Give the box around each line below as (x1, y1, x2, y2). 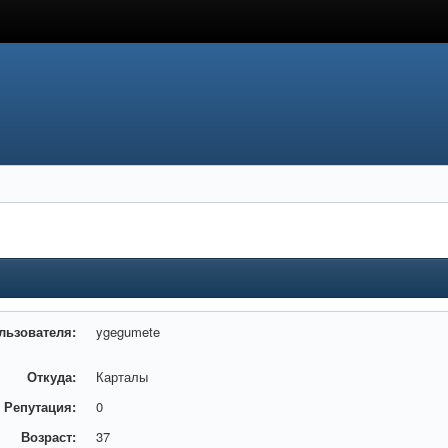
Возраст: (21, 427, 77, 446)
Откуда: (27, 367, 77, 386)
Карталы (96, 367, 149, 386)
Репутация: (4, 397, 77, 416)
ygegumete (96, 322, 161, 341)
